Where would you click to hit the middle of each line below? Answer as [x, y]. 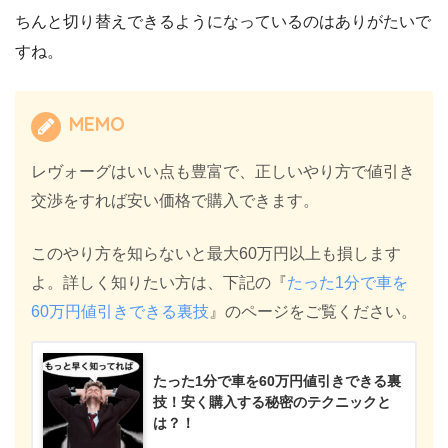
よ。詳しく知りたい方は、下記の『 [159, 283]
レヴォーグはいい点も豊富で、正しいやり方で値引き [223, 172]
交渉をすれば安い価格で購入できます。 [175, 201]
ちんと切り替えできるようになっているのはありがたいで [223, 22]
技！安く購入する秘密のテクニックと [272, 401]
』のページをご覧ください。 [313, 312]
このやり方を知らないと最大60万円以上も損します [216, 254]
